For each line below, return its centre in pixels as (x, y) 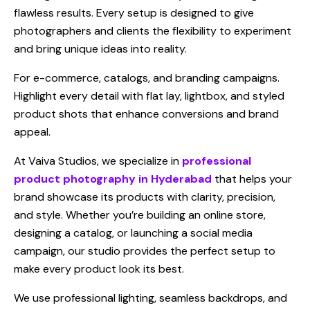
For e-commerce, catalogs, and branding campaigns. (147, 78)
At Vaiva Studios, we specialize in (98, 161)
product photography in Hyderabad (113, 179)
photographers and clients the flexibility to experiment (153, 31)
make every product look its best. (99, 269)
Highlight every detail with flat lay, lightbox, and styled (149, 96)
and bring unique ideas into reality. (100, 49)
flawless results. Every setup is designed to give (134, 13)
